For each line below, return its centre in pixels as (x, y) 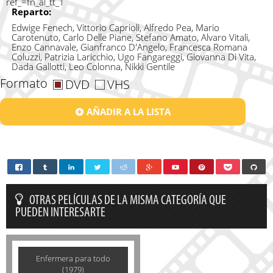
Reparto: (31, 12)
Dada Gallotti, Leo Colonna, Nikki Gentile (93, 67)
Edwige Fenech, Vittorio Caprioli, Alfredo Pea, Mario (115, 28)
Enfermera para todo (73, 259)
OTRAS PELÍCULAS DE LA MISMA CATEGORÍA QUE (128, 201)
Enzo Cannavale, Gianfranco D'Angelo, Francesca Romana (129, 47)
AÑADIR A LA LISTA (128, 112)
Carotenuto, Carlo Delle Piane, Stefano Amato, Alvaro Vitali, (130, 37)
